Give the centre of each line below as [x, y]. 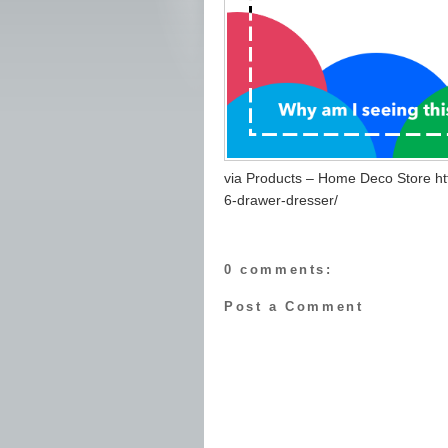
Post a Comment [294, 307]
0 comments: [278, 269]
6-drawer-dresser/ [281, 200]
